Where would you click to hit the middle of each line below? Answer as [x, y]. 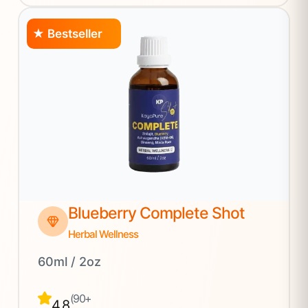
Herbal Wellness [103, 234]
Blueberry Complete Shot [156, 213]
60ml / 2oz [69, 261]
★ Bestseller [67, 33]
